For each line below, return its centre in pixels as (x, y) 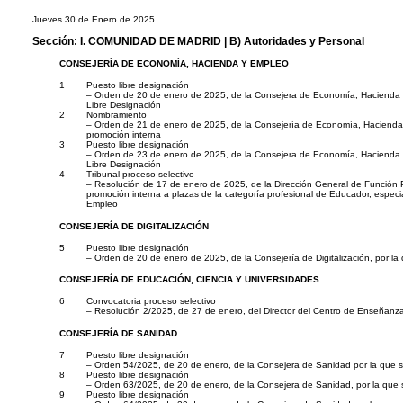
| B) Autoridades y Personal (293, 40)
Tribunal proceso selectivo (140, 175)
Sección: (56, 40)
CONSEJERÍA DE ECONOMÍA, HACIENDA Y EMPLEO (174, 63)
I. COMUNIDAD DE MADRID (151, 40)
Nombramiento (116, 115)
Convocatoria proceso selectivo (151, 301)
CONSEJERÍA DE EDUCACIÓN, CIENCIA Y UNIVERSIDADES (189, 280)
